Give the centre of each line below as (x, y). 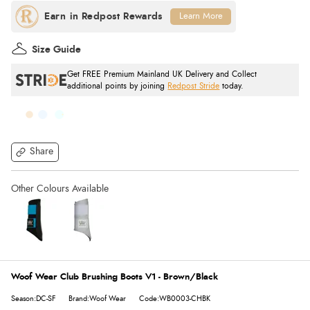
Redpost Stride (194, 86)
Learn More (201, 16)
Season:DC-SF (33, 299)
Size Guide (56, 49)
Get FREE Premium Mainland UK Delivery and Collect (162, 74)
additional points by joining (118, 86)
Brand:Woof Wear (97, 299)
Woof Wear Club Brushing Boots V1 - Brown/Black (115, 277)
